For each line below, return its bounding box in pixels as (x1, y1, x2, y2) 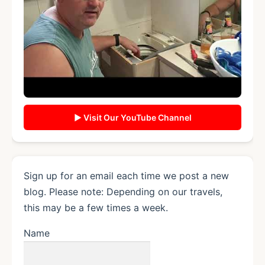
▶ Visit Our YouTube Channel (73, 112, 192, 122)
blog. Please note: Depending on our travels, (24, 185, 222, 198)
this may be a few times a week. (24, 201, 168, 214)
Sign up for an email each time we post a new (24, 169, 229, 182)
